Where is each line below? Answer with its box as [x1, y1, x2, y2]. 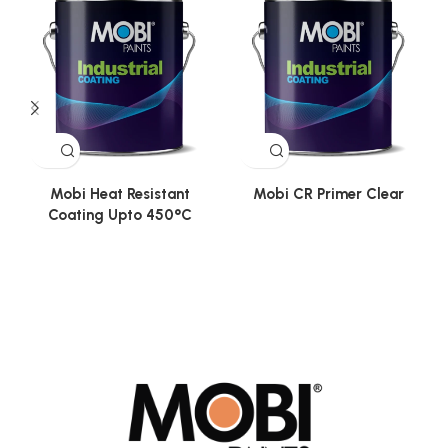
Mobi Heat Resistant [49, 185, 190, 204]
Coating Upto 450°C [47, 206, 192, 225]
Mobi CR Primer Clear [253, 185, 404, 204]
